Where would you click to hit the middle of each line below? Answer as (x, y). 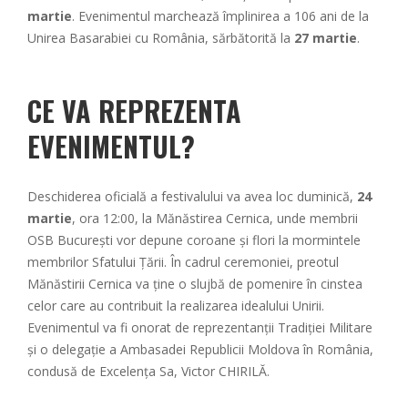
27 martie (326, 37)
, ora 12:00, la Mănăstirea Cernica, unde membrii (215, 218)
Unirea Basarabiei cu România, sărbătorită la (161, 37)
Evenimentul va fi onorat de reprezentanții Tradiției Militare (200, 327)
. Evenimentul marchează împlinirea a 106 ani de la (220, 15)
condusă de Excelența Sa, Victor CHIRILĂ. (148, 371)
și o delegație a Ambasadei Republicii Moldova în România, (200, 349)
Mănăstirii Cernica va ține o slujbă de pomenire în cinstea (195, 283)
